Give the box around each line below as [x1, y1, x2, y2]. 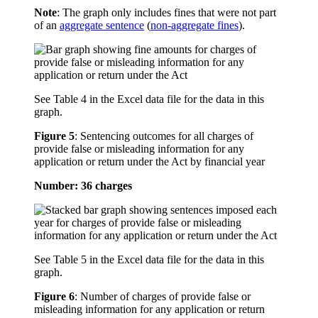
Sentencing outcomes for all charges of [80, 130, 253, 143]
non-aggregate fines [150, 19, 238, 32]
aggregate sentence [60, 19, 144, 32]
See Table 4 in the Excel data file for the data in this [34, 93, 264, 106]
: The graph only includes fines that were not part [57, 6, 276, 19]
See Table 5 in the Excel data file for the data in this [34, 253, 264, 266]
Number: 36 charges [34, 180, 132, 192]
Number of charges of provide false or [80, 290, 251, 303]
